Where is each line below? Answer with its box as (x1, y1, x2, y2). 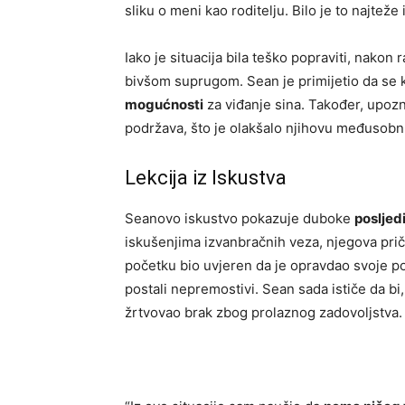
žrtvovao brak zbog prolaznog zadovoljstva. (125, 304, 402, 322)
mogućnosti (125, 96, 203, 114)
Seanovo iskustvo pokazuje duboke (125, 210, 354, 228)
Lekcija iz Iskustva (125, 166, 287, 190)
